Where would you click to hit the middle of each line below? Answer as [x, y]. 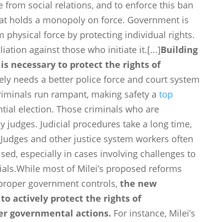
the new [139, 184]
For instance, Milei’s [153, 213]
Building [179, 50]
